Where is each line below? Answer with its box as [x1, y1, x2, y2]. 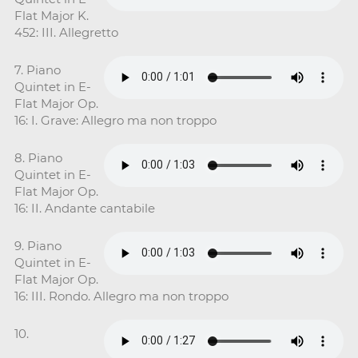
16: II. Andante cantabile [14, 200, 155, 216]
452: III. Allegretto [14, 24, 118, 40]
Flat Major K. [14, 7, 89, 23]
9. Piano [14, 237, 62, 253]
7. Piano [14, 62, 61, 78]
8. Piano [14, 149, 62, 165]
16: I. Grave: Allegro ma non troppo [14, 112, 217, 128]
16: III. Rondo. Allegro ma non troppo [14, 288, 229, 304]
